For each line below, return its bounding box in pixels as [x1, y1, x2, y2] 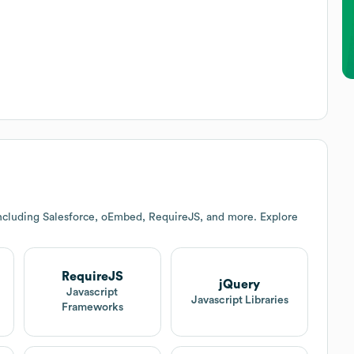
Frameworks [61, 302, 123, 314]
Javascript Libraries [190, 294, 288, 306]
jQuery [219, 277, 261, 291]
